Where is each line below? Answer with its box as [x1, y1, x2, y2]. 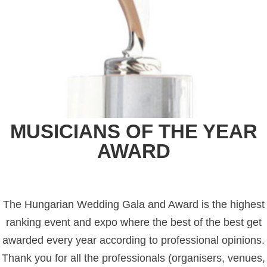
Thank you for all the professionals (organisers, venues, [2, 252, 265, 265]
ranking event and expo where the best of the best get [5, 216, 262, 229]
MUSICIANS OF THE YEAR [10, 120, 257, 143]
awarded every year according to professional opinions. [2, 234, 265, 247]
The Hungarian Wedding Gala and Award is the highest [2, 198, 265, 211]
